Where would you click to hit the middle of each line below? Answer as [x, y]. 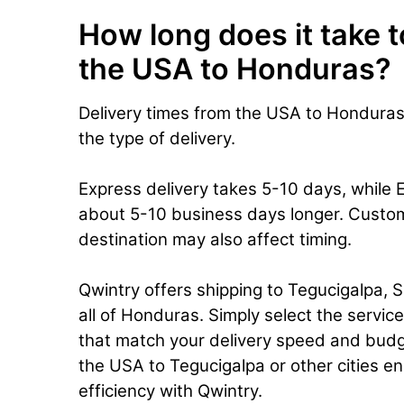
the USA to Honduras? [235, 69]
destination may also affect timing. [215, 240]
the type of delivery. [157, 139]
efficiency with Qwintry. [170, 391]
